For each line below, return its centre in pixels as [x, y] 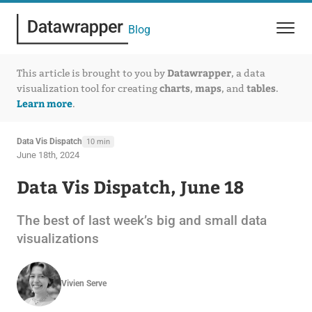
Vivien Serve [84, 284]
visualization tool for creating [88, 88]
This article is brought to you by [92, 73]
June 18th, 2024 [48, 155]
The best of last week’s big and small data [141, 220]
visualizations [57, 238]
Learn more [44, 103]
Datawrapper [199, 72]
